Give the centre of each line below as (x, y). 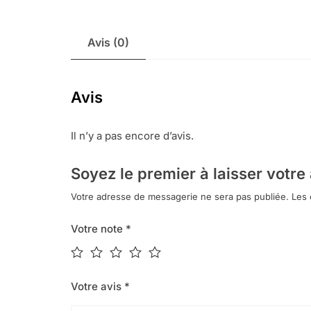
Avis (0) (108, 43)
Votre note (98, 229)
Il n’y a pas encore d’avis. (132, 136)
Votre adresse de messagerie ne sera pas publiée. (180, 197)
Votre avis (98, 287)
